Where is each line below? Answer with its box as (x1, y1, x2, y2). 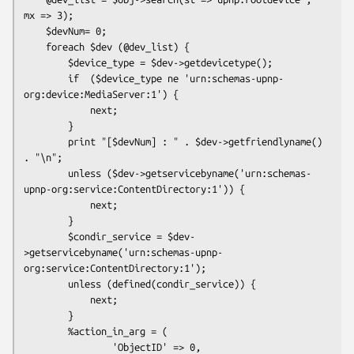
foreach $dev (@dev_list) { (24, 40, 46, 52)
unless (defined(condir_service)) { (24, 277, 68, 289)
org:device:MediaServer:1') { (24, 88, 179, 100)
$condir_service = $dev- (24, 230, 68, 242)
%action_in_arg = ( (24, 325, 68, 337)
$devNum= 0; (24, 24, 46, 36)
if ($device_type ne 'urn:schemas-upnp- (24, 72, 68, 84)
